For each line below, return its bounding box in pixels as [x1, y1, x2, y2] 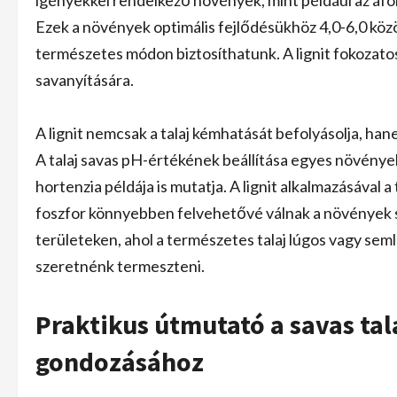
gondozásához [35, 345, 204, 378]
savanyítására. [35, 70, 134, 90]
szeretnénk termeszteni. [35, 256, 205, 276]
